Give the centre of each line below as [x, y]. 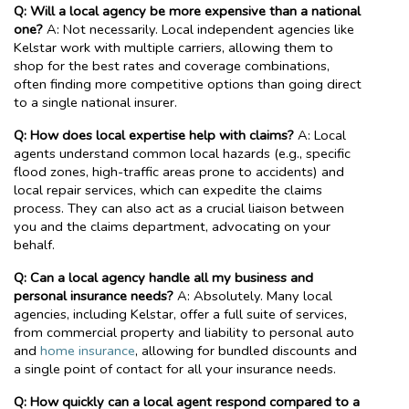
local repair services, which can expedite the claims [168, 189]
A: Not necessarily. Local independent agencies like [199, 29]
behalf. [34, 244]
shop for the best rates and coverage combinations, [172, 65]
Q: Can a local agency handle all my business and [163, 277]
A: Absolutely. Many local [253, 295]
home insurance [88, 350]
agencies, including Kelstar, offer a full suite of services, [180, 314]
